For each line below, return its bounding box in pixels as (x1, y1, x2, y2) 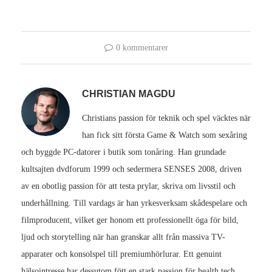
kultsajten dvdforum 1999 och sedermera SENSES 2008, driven (21, 164, 242, 174)
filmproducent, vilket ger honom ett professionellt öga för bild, (21, 215, 239, 225)
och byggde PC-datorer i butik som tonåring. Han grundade (21, 147, 226, 157)
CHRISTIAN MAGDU (82, 88, 175, 99)
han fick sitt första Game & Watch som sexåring (82, 130, 247, 140)
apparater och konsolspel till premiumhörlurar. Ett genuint (21, 249, 222, 259)
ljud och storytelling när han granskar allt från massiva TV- (21, 232, 225, 242)
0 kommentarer (115, 42, 168, 52)
